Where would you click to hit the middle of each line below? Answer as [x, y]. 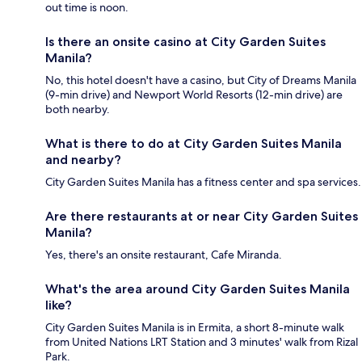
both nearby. [78, 109]
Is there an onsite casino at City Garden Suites [185, 42]
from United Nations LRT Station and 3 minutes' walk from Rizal [202, 342]
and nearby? [83, 160]
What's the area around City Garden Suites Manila [198, 289]
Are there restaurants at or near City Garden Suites [202, 217]
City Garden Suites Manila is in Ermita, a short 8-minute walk [195, 328]
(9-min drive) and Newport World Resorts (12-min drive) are [194, 95]
